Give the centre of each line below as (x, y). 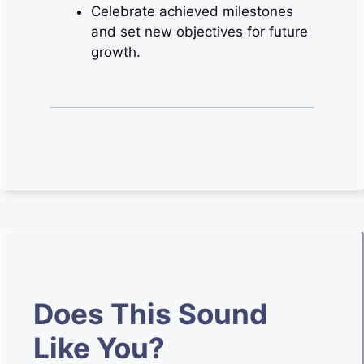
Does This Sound (150, 314)
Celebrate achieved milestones (192, 11)
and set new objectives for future (199, 31)
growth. (116, 52)
